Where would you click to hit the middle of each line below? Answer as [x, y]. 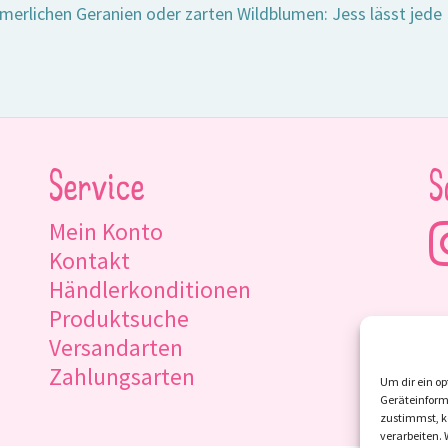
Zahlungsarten [121, 376]
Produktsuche [118, 318]
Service [96, 190]
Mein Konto [105, 231]
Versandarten [115, 347]
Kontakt [89, 260]
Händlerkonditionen [149, 289]
